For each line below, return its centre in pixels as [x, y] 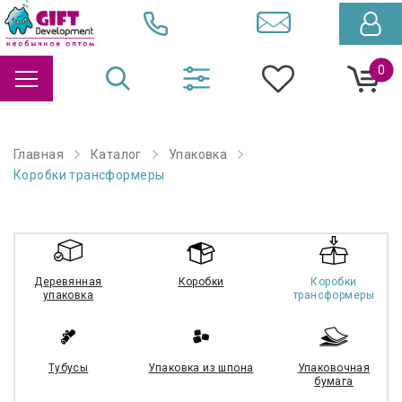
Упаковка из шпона [201, 368]
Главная [39, 155]
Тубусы [68, 368]
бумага [334, 382]
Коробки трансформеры [89, 175]
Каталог [116, 155]
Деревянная [68, 282]
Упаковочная [334, 368]
